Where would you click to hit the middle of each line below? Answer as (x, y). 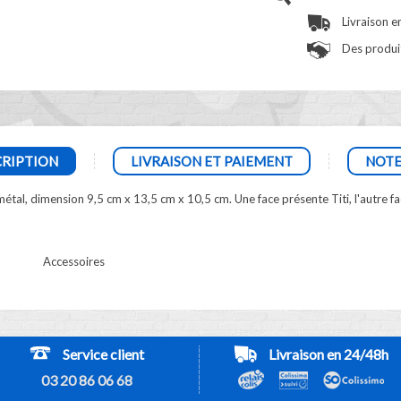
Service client (103, 354)
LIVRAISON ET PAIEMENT (211, 161)
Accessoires (73, 261)
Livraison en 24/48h (328, 354)
